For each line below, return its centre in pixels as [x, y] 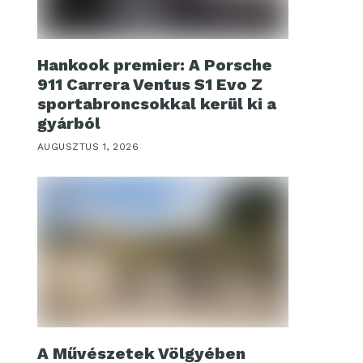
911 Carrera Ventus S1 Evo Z [150, 84]
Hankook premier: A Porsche [155, 65]
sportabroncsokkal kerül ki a [157, 104]
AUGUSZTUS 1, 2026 [88, 147]
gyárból [69, 123]
